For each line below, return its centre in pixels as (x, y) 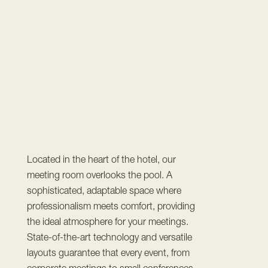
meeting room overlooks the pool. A (99, 174)
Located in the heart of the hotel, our (101, 159)
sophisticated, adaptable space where (104, 190)
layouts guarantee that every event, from (108, 252)
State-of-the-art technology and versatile (109, 237)
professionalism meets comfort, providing (111, 205)
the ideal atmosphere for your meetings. (107, 221)
